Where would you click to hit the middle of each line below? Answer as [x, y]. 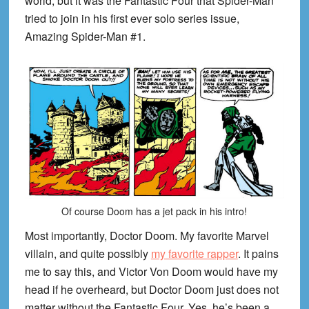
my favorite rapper [194, 254]
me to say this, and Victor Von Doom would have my [151, 272]
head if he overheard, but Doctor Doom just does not [151, 290]
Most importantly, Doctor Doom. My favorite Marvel [147, 236]
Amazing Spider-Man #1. [85, 36]
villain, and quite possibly [88, 254]
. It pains [258, 254]
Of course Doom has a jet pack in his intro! [154, 211]
